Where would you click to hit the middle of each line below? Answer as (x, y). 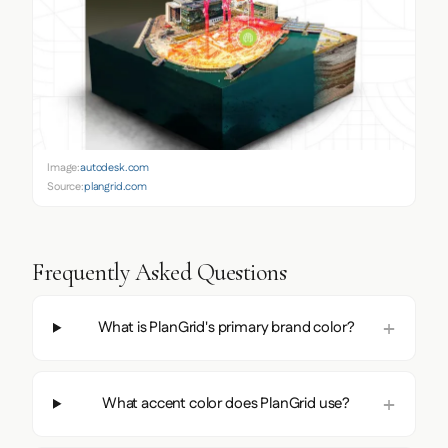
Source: (65, 186)
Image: (64, 167)
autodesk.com (115, 167)
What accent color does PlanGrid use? (226, 403)
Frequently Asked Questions (159, 272)
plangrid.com (115, 186)
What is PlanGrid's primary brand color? (226, 327)
